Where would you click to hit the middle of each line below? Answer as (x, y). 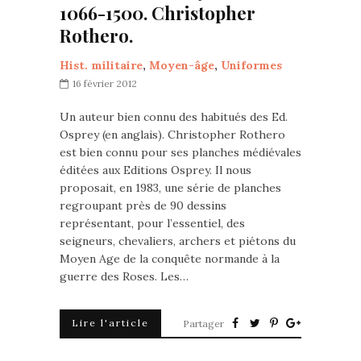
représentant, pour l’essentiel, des (152, 223)
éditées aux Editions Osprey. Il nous (156, 170)
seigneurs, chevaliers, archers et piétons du (178, 241)
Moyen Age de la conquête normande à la (170, 259)
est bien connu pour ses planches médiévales (180, 152)
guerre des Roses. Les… (124, 276)
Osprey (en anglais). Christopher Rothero (172, 135)
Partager (203, 324)
